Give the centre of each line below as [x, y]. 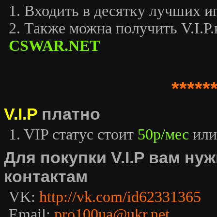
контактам [46, 176]
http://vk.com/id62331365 [120, 197]
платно [69, 114]
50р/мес [163, 134]
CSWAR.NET [54, 46]
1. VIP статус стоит [73, 134]
